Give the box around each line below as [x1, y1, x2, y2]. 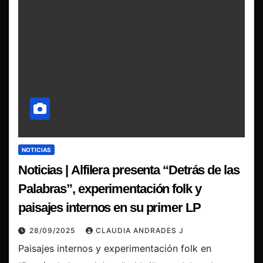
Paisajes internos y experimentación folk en [18, 242, 211, 255]
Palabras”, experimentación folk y [18, 181, 201, 197]
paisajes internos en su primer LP [18, 200, 201, 215]
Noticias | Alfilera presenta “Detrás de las [18, 163, 240, 178]
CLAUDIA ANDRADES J [96, 226, 184, 235]
